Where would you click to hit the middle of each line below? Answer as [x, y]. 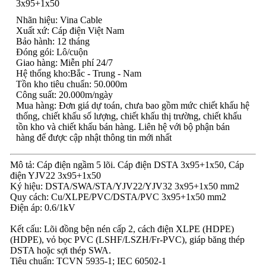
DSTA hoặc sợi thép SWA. [60, 250]
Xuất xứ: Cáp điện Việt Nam [70, 31]
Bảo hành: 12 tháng [53, 41]
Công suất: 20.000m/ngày [64, 95]
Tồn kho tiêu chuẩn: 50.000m [71, 84]
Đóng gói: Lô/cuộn [52, 52]
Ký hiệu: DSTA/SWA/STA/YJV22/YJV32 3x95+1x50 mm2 [124, 186]
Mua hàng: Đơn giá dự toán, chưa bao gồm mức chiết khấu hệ [132, 105]
